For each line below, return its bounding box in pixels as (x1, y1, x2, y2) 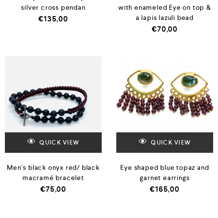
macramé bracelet (22, 173, 84, 182)
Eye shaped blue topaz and (120, 163, 209, 172)
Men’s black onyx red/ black (7, 163, 100, 172)
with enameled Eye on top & (118, 2, 211, 12)
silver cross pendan (21, 2, 86, 12)
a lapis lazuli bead (135, 13, 194, 22)
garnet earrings (140, 173, 190, 182)
